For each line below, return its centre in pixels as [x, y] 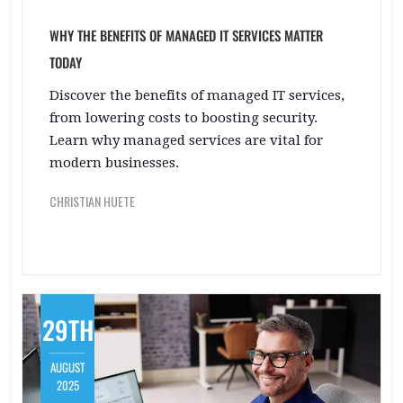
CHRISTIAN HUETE [92, 201]
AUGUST [67, 367]
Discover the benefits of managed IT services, [197, 95]
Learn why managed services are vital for [186, 140]
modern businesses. [114, 163]
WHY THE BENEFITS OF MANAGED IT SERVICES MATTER [186, 35]
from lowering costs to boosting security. [184, 118]
